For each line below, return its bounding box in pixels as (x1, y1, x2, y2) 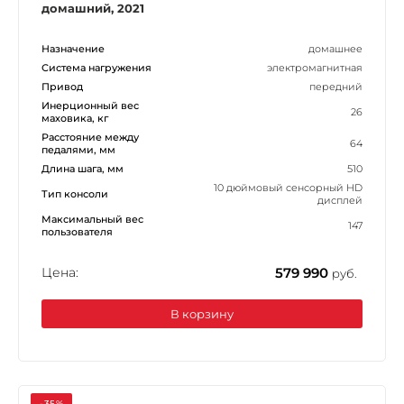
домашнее (308, 41, 363, 55)
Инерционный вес (41, 98, 139, 112)
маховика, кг (41, 111, 108, 124)
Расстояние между (41, 130, 139, 143)
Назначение (41, 41, 105, 55)
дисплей (317, 193, 363, 207)
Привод (41, 79, 83, 93)
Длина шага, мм (41, 161, 124, 175)
